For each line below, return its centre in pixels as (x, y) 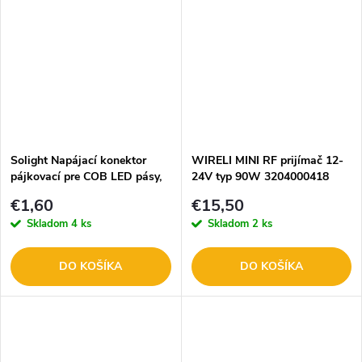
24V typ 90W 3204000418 (260, 176)
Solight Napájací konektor (78, 160)
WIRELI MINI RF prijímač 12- (267, 160)
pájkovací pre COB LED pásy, (86, 176)
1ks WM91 (39, 192)
